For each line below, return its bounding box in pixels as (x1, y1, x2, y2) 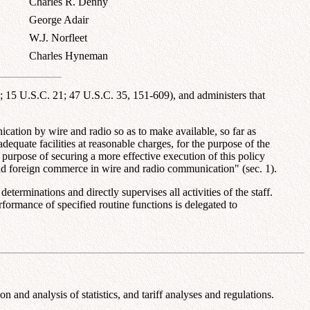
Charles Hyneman (29, 49, 108, 62)
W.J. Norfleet (29, 31, 87, 44)
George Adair (29, 13, 89, 26)
